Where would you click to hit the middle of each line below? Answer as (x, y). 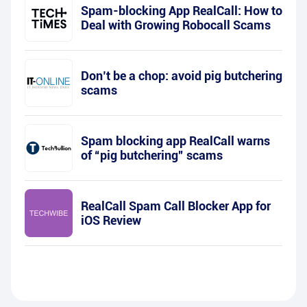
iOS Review (111, 221)
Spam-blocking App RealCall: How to (182, 11)
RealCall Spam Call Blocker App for (176, 206)
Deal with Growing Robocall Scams (176, 25)
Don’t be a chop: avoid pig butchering (182, 76)
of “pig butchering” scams (152, 156)
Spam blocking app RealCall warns (175, 141)
